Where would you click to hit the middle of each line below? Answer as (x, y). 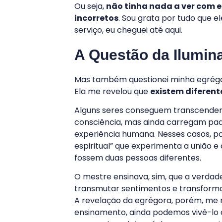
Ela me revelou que (112, 91)
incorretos (96, 18)
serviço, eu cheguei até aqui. (128, 30)
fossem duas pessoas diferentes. (138, 158)
